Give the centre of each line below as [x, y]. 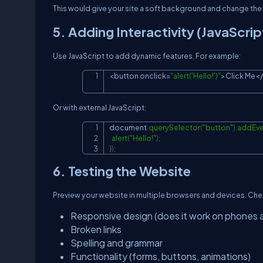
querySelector [174, 127]
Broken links [96, 230]
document [128, 127]
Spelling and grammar [117, 243]
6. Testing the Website [122, 171]
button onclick [140, 76]
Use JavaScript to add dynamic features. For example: [147, 56]
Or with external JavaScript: [101, 107]
